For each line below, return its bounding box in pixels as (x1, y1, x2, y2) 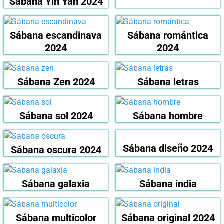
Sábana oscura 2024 (10, 143, 101, 156)
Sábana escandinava (10, 29, 102, 41)
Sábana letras (137, 75, 199, 88)
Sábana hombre (133, 109, 203, 122)
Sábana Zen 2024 (17, 75, 95, 88)
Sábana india (139, 177, 197, 190)
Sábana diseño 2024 (123, 142, 213, 154)
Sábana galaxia (22, 177, 90, 190)
